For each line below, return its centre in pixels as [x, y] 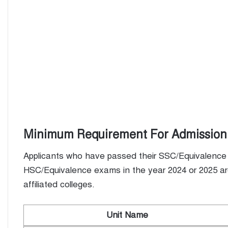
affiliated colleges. [59, 184]
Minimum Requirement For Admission [125, 135]
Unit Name [127, 215]
